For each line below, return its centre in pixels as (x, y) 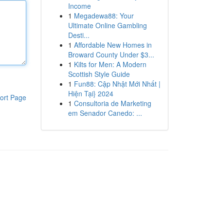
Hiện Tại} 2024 (91, 93)
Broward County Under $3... (111, 54)
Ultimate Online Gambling (107, 25)
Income (79, 6)
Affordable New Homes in (113, 45)
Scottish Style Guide (99, 74)
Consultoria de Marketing (112, 103)
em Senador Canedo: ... (105, 113)
